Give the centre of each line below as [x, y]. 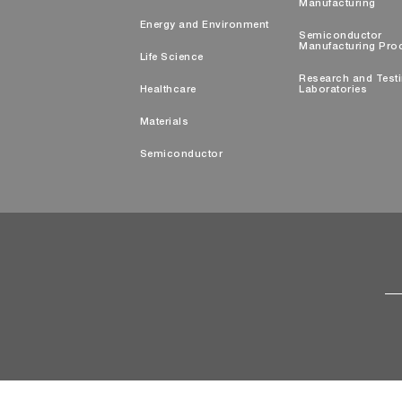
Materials [164, 122]
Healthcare [168, 90]
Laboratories [333, 90]
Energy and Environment [204, 26]
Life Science [171, 58]
